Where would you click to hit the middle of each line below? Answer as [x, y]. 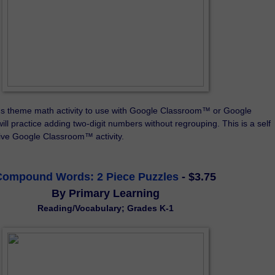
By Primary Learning [105, 193]
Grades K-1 [150, 208]
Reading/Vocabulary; [82, 208]
